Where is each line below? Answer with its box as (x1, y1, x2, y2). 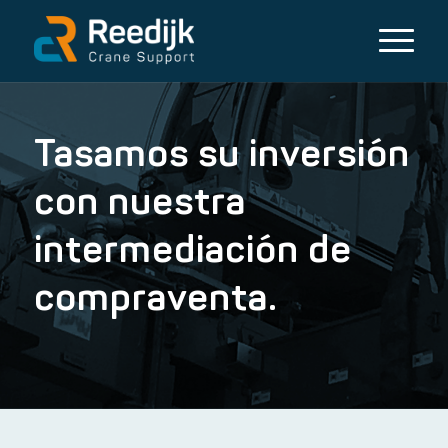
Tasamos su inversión (34, 137, 410, 175)
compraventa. (34, 281, 278, 319)
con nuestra (34, 185, 246, 223)
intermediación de (34, 233, 352, 271)
